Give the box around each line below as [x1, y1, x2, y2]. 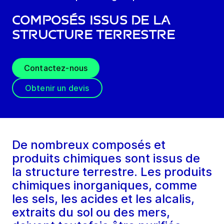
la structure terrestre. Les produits [12, 164, 212, 179]
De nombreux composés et [12, 137, 165, 152]
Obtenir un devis [25, 83, 89, 93]
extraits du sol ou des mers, [12, 205, 170, 220]
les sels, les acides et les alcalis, [12, 191, 194, 206]
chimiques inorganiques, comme [12, 178, 197, 193]
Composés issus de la [12, 13, 170, 28]
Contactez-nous [24, 63, 88, 73]
